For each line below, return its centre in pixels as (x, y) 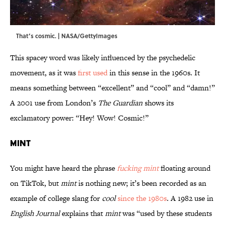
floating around (185, 168)
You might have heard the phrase (64, 168)
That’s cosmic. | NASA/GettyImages (67, 36)
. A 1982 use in (190, 198)
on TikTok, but (35, 183)
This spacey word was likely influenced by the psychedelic (103, 58)
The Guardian (120, 103)
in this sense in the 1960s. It (154, 73)
